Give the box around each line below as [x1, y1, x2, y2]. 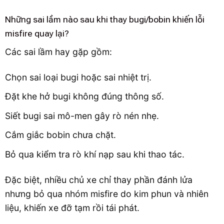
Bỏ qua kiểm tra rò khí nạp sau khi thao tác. [5, 148, 184, 159]
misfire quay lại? [5, 28, 69, 39]
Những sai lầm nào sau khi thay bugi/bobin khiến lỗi [5, 14, 204, 25]
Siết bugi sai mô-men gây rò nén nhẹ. [5, 110, 159, 121]
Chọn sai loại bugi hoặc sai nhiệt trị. [5, 71, 151, 82]
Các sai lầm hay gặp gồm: [5, 46, 112, 57]
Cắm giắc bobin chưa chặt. [5, 129, 116, 140]
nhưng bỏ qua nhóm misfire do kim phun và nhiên [5, 188, 208, 199]
